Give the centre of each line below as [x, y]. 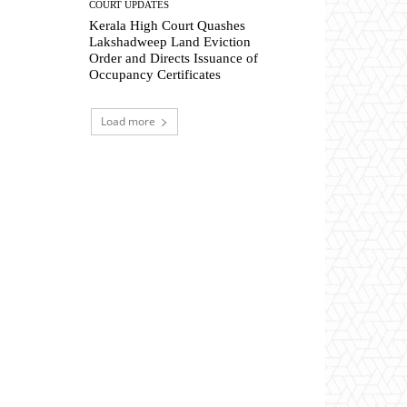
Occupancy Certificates [155, 74]
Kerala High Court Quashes [168, 25]
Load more [128, 121]
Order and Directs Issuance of [174, 58]
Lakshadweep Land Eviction [170, 41]
